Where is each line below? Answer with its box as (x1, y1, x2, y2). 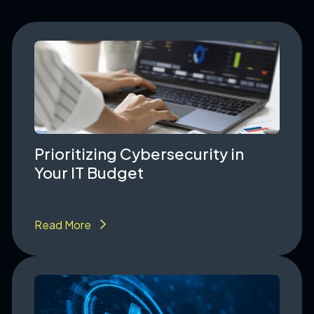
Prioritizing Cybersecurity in (34, 143, 244, 163)
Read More (34, 217, 91, 232)
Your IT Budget (34, 162, 144, 182)
